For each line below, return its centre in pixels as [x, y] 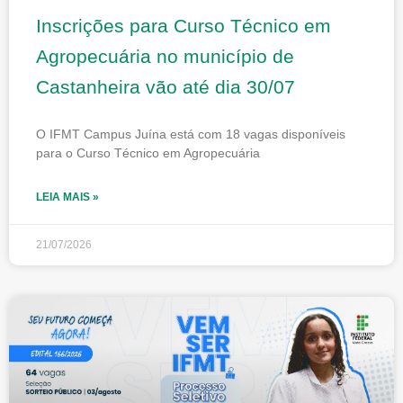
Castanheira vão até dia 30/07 [166, 86]
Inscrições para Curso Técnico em [184, 25]
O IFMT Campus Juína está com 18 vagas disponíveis [191, 134]
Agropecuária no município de [165, 56]
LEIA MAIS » [67, 197]
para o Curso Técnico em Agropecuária [148, 152]
